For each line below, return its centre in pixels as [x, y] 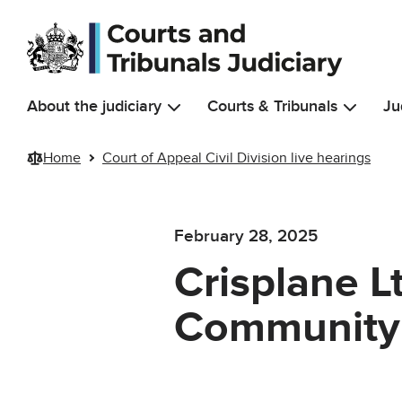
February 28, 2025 [246, 237]
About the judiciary [94, 106]
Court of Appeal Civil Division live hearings [236, 157]
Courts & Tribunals [272, 106]
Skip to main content [78, 18]
